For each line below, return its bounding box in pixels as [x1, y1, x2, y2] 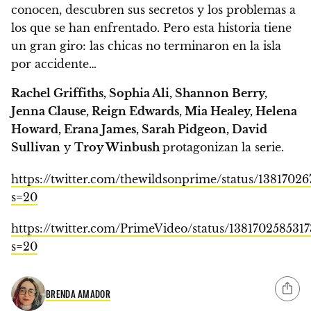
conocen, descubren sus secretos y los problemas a [11, 3, 296, 17]
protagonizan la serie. [162, 140, 284, 155]
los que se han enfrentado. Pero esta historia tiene [11, 21, 292, 35]
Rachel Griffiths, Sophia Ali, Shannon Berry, [11, 86, 267, 101]
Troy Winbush [74, 140, 162, 155]
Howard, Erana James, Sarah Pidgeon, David [11, 122, 267, 137]
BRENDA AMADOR [46, 287, 110, 301]
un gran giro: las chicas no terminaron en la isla [11, 39, 281, 53]
